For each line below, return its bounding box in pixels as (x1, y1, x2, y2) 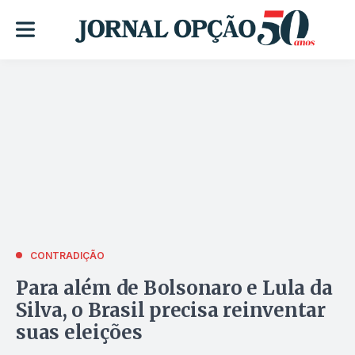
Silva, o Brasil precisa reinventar (16, 297, 326, 323)
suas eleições (16, 319, 143, 345)
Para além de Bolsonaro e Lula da (16, 275, 333, 300)
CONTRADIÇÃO (30, 249, 105, 261)
